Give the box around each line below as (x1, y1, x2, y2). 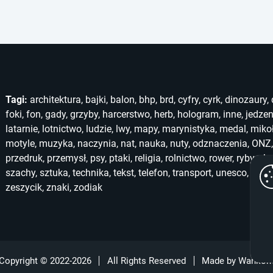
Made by (202, 255, 238, 267)
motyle (5, 137, 35, 149)
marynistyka (162, 122, 215, 135)
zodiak (74, 181, 102, 193)
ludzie (86, 122, 112, 135)
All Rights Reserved (107, 255, 186, 267)
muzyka (39, 137, 73, 149)
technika (73, 166, 109, 179)
